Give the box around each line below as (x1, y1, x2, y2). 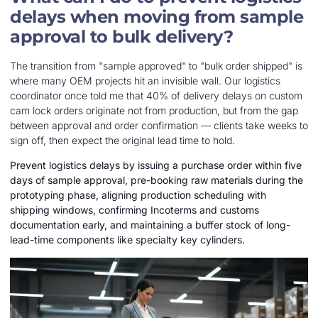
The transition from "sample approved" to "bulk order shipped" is (10, 60, 302, 72)
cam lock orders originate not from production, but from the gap (10, 104, 298, 117)
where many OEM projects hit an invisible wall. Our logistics (10, 75, 280, 87)
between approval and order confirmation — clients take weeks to (10, 119, 308, 132)
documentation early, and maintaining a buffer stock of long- (10, 219, 290, 231)
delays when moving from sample (10, 6, 303, 28)
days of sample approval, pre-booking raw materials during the (10, 174, 303, 187)
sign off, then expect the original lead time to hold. (10, 134, 235, 147)
